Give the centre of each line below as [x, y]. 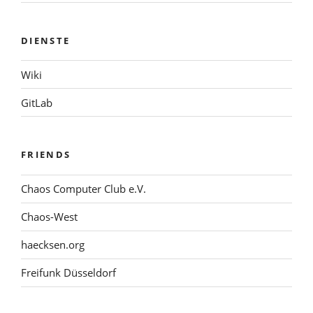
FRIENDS [46, 155]
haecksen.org [53, 245]
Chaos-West [49, 217]
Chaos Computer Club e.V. [83, 189]
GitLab [37, 102]
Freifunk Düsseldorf [68, 273]
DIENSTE [46, 40]
